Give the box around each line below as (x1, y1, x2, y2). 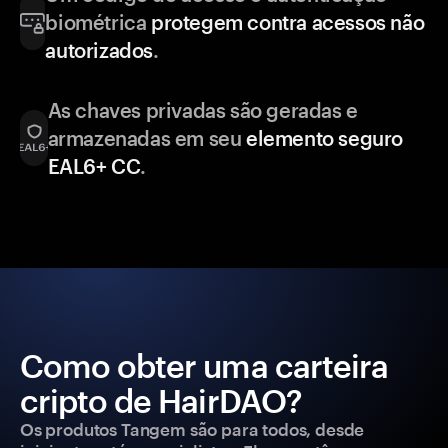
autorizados (45, 38, 154, 63)
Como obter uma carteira (20, 347, 388, 385)
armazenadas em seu (47, 126, 246, 151)
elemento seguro (245, 126, 403, 151)
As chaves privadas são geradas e (47, 98, 358, 123)
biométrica (45, 10, 152, 35)
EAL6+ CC (47, 154, 141, 179)
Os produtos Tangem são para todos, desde (20, 419, 365, 440)
